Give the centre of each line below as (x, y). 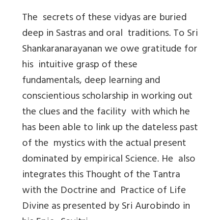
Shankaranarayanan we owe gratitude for (110, 50)
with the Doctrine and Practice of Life (104, 191)
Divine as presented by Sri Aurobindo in (106, 207)
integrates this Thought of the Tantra (101, 175)
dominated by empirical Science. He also (109, 160)
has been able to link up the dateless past (110, 128)
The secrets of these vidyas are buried (104, 18)
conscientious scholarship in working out (107, 97)
